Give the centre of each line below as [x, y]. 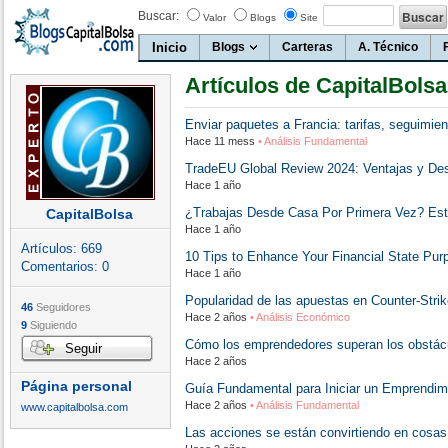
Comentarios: [61, 266]
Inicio [169, 47]
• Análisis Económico [298, 317]
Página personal [76, 386]
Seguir [83, 348]
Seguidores [62, 307]
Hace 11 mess [220, 141]
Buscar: [158, 16]
